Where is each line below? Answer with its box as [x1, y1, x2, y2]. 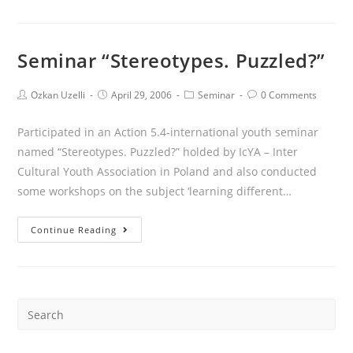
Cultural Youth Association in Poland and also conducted [17, 164, 318, 179]
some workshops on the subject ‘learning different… [17, 184, 292, 199]
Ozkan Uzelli [31, 88, 86, 102]
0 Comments [261, 88, 318, 102]
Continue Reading [31, 224, 117, 236]
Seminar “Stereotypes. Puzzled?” [17, 47, 326, 73]
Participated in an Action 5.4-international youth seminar [17, 124, 319, 139]
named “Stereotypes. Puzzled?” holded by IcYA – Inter [17, 144, 299, 159]
